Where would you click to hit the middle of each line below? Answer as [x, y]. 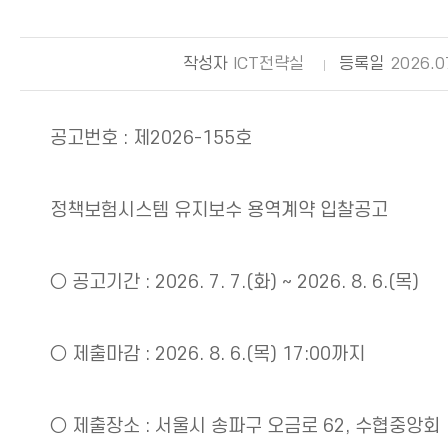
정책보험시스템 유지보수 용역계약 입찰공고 [219, 210]
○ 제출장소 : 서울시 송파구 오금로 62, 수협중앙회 [245, 426]
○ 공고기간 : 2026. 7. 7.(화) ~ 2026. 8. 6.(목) [234, 282]
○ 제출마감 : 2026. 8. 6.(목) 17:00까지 [207, 354]
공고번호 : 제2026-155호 [151, 138]
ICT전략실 [269, 64]
